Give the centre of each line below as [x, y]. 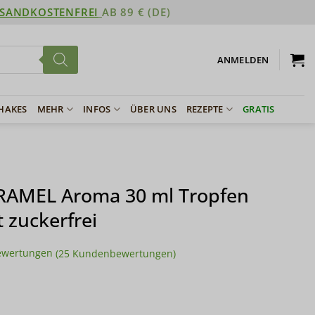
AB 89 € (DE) [136, 12]
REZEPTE [205, 109]
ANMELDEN [243, 60]
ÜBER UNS [153, 109]
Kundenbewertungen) [122, 253]
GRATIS [259, 109]
